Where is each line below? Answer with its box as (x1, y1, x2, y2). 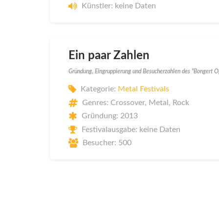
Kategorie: (81, 85, 118, 93)
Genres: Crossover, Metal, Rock (82, 98, 189, 107)
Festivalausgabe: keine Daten (82, 125, 180, 133)
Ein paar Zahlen (68, 50, 150, 62)
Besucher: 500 (83, 139, 131, 147)
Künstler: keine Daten (82, 2, 156, 10)
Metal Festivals (118, 85, 169, 93)
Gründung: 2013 (82, 112, 138, 120)
